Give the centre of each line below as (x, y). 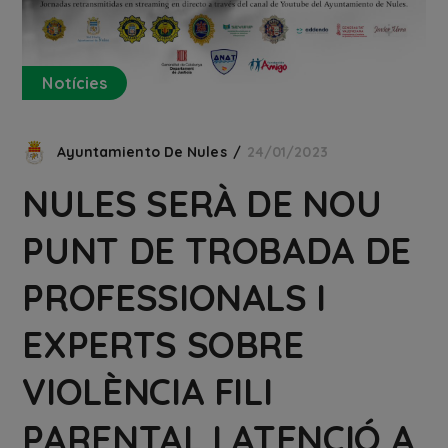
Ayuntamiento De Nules (141, 151)
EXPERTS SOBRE (163, 344)
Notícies (75, 82)
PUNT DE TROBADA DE (216, 250)
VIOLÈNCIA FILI (147, 391)
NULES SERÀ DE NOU (202, 203)
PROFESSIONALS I (174, 297)
